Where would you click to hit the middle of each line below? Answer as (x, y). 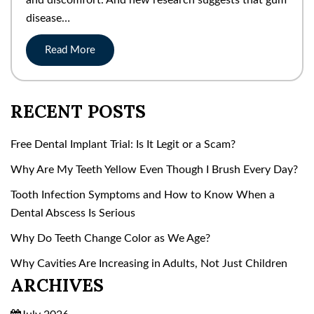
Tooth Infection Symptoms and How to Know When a (143, 194)
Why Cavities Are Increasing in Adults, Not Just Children (149, 263)
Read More (70, 50)
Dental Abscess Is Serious (74, 213)
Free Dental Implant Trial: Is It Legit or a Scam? (123, 144)
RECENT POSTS (78, 111)
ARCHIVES (57, 285)
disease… (48, 18)
